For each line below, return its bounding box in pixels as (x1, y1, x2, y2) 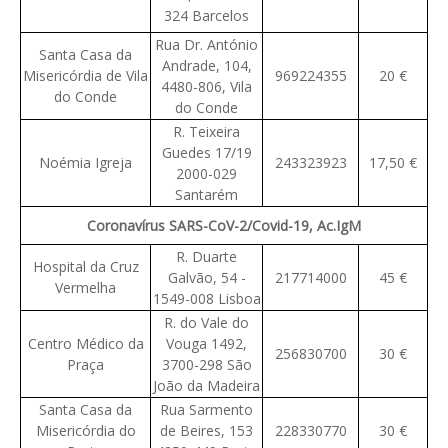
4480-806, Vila (161, 77, 252, 97)
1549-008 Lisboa (152, 289, 261, 309)
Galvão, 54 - (167, 268, 246, 288)
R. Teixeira (173, 122, 240, 142)
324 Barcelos (164, 6, 249, 26)
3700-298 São (161, 355, 252, 375)
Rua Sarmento (160, 400, 253, 420)
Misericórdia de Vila (23, 66, 148, 86)
